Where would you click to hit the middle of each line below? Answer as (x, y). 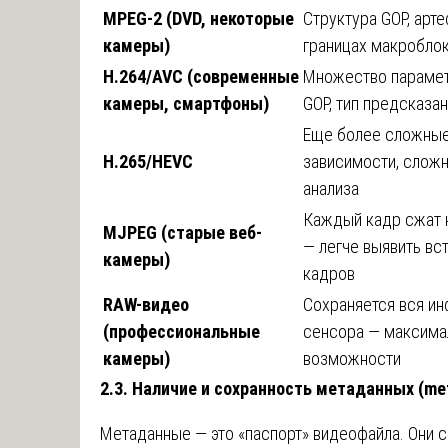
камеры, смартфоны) (186, 103)
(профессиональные (181, 331)
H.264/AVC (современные (201, 76)
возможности (352, 358)
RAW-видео (146, 304)
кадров (329, 273)
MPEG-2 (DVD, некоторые (198, 18)
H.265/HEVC (148, 161)
